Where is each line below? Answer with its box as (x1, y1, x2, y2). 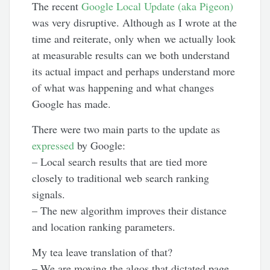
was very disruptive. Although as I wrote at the (32, 15, 237, 30)
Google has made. (32, 96, 111, 111)
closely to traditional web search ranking (32, 171, 210, 186)
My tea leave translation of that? (32, 245, 173, 260)
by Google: (74, 138, 126, 153)
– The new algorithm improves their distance (32, 203, 227, 218)
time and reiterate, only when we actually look (32, 31, 236, 46)
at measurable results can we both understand (32, 48, 230, 63)
